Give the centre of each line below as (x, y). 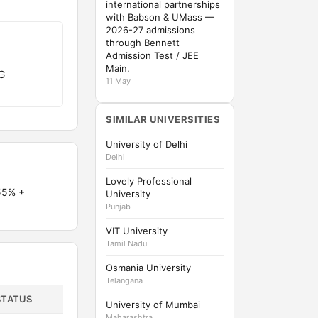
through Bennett (143, 43)
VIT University (137, 231)
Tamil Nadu (126, 243)
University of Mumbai (153, 305)
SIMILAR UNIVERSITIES (163, 119)
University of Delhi (147, 144)
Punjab (118, 207)
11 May (118, 81)
